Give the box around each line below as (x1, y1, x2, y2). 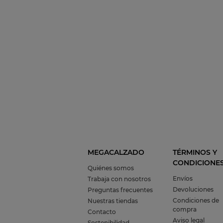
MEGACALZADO (88, 148, 145, 157)
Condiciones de (172, 197, 219, 205)
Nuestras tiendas (88, 197, 138, 205)
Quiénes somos (88, 164, 134, 172)
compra (172, 206, 197, 214)
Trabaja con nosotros (88, 175, 151, 183)
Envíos (172, 175, 193, 183)
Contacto (88, 208, 116, 216)
